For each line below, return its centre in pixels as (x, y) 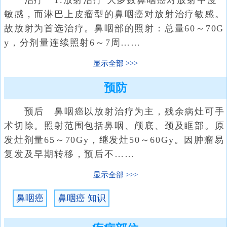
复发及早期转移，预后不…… (69, 154)
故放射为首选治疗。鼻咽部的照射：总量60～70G (114, 28)
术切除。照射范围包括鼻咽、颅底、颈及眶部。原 (115, 126)
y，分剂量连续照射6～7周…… (73, 43)
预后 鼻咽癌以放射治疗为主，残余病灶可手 (115, 111)
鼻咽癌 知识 (82, 198)
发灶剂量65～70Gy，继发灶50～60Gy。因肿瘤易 (114, 140)
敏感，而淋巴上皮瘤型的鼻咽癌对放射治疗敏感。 (115, 14)
